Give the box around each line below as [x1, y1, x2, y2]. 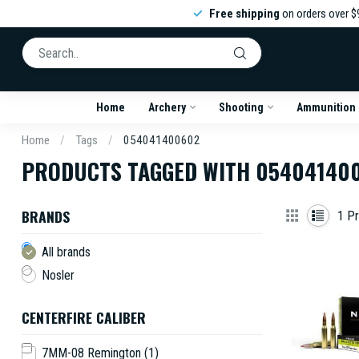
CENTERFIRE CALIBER [22, 307, 146, 328]
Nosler [42, 268, 75, 283]
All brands [42, 244, 91, 260]
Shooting [218, 101, 264, 114]
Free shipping [208, 6, 280, 21]
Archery [147, 101, 186, 114]
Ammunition [296, 101, 356, 114]
